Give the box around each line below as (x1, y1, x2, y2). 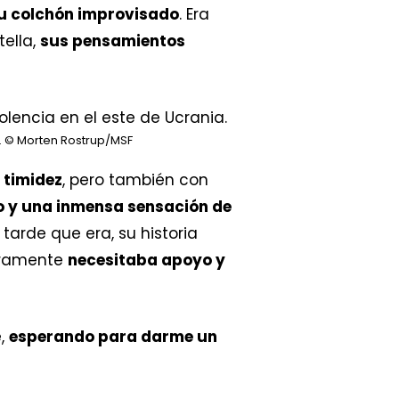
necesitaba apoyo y (68, 249, 225, 272)
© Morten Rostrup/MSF (4, 132, 133, 150)
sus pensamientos (40, 29, 185, 52)
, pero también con (62, 169, 208, 191)
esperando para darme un (9, 325, 217, 347)
